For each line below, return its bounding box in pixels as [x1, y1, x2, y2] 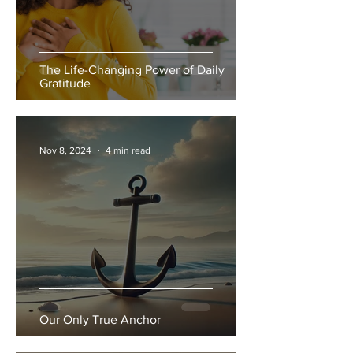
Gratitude [39, 76, 91, 90]
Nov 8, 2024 [39, 145, 91, 156]
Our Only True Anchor [39, 313, 161, 326]
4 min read [106, 145, 150, 156]
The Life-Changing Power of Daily [39, 63, 225, 76]
